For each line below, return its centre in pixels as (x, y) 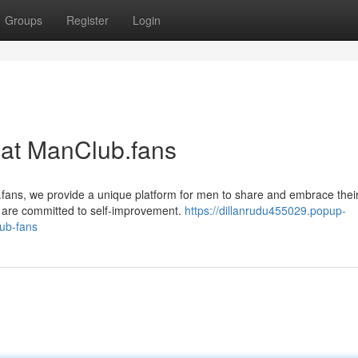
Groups (24, 20)
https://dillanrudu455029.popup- (265, 210)
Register (88, 20)
